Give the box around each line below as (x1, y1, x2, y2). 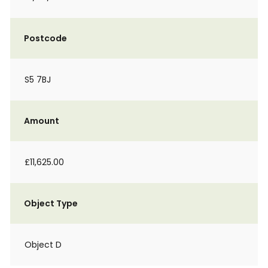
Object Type (24, 197, 78, 209)
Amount (24, 115, 59, 127)
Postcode (24, 32, 67, 44)
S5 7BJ (25, 74, 51, 86)
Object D (25, 239, 62, 251)
